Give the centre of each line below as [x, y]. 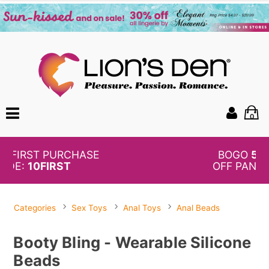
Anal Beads [198, 208]
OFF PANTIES [141, 166]
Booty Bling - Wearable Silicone [132, 242]
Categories [35, 208]
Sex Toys [89, 208]
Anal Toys [142, 208]
